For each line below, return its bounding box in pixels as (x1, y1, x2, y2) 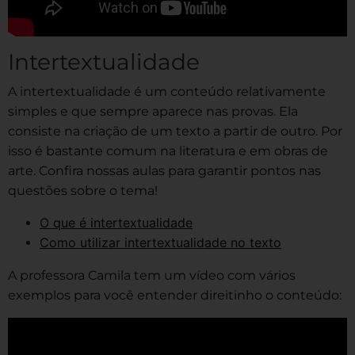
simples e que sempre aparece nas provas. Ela (8, 103, 298, 119)
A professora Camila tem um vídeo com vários (8, 267, 296, 283)
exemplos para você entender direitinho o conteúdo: (8, 287, 342, 303)
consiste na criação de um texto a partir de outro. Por (8, 123, 342, 139)
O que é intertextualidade (40, 214, 193, 231)
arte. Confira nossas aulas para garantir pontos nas (8, 162, 321, 178)
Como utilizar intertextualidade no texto (40, 234, 281, 250)
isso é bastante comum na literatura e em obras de (8, 143, 328, 158)
